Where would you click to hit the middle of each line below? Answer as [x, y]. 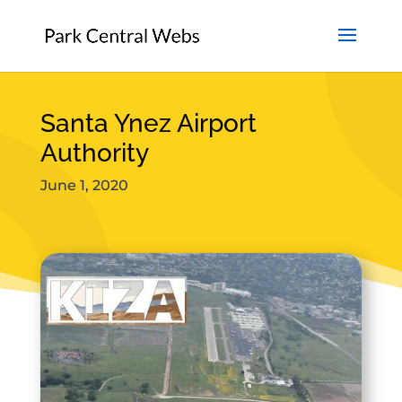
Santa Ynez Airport [148, 123]
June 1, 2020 [84, 185]
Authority [94, 153]
